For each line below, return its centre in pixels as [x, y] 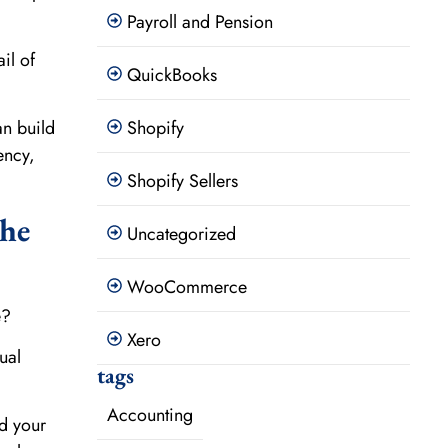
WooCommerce [186, 287]
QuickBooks [171, 75]
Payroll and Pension [199, 22]
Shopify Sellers [182, 181]
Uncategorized [181, 234]
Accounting [149, 415]
